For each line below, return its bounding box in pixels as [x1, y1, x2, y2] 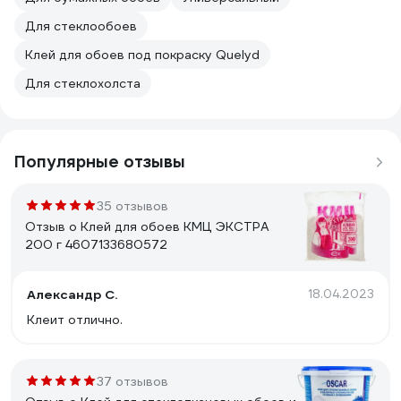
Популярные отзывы [14, 151, 185, 172]
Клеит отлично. [27, 311, 123, 328]
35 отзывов [97, 198, 168, 214]
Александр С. [27, 286, 117, 303]
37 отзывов [97, 373, 168, 389]
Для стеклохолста [25, 75, 141, 91]
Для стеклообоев [25, 18, 137, 34]
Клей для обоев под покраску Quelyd [25, 47, 260, 63]
